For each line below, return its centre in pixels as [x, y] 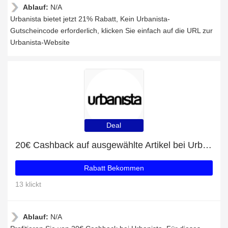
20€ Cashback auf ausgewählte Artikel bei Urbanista [207, 145]
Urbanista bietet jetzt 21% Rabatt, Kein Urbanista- [90, 19]
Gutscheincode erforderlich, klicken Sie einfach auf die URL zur [111, 31]
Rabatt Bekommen [114, 168]
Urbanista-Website [40, 42]
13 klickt [28, 184]
